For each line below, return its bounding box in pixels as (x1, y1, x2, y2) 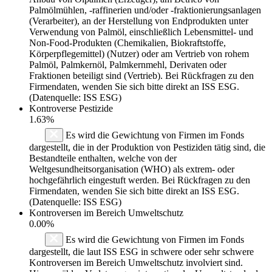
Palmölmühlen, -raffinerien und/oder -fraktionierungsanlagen (29, 4, 261, 15)
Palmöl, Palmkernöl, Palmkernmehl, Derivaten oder (29, 59, 226, 70)
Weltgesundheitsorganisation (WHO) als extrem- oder (29, 163, 234, 174)
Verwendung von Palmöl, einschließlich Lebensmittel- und (29, 26, 253, 37)
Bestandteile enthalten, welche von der (29, 152, 177, 163)
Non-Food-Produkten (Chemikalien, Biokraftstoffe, (29, 37, 226, 48)
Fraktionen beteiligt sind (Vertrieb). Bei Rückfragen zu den (29, 70, 254, 81)
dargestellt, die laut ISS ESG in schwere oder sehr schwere (29, 246, 254, 257)
